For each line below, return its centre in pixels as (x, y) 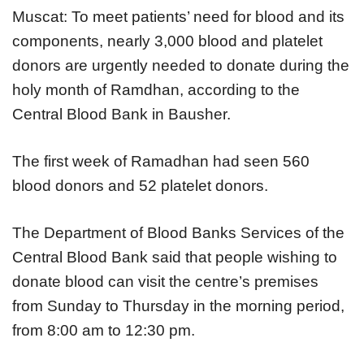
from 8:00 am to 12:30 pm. (104, 331)
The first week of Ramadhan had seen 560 (161, 162)
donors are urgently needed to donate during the (181, 66)
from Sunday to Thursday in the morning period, (178, 306)
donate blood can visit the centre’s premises (165, 282)
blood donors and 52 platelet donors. (140, 186)
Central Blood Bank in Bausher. (121, 115)
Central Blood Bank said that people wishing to (175, 258)
